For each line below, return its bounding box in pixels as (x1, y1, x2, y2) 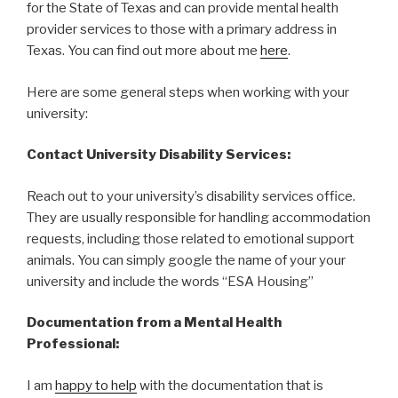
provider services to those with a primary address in (27, 21, 337, 38)
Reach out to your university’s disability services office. (27, 187, 355, 204)
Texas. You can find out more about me (27, 43, 260, 60)
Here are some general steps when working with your (27, 84, 349, 100)
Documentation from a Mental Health (27, 314, 282, 331)
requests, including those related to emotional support (27, 230, 354, 247)
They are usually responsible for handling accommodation (27, 209, 370, 226)
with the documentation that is (137, 377, 323, 394)
